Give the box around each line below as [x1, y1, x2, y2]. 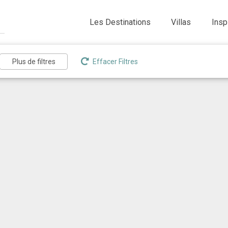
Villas [171, 17, 191, 27]
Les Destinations [90, 17, 151, 27]
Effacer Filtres [91, 58, 138, 66]
